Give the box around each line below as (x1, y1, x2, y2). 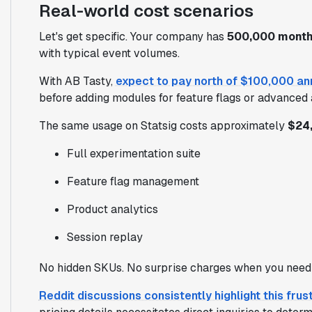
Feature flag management (66, 173, 199, 189)
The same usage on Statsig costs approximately (38, 118, 288, 133)
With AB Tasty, (38, 73, 116, 88)
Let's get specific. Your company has (38, 29, 227, 44)
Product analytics (66, 201, 158, 217)
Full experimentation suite (66, 146, 201, 161)
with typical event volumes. (38, 45, 180, 61)
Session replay (66, 229, 143, 244)
